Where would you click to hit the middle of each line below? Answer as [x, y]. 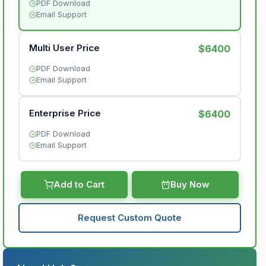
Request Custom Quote [130, 218]
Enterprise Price [65, 113]
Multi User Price [65, 48]
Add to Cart [79, 184]
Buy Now [190, 184]
